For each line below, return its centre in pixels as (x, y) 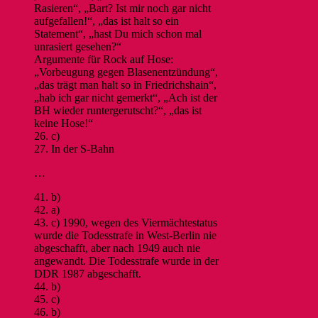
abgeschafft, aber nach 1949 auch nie (117, 248)
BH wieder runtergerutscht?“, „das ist (118, 110)
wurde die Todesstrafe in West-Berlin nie (125, 235)
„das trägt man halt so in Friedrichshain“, (125, 84)
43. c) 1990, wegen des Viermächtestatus (126, 222)
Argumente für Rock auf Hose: (104, 59)
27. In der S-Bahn (74, 148)
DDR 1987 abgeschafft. (88, 273)
